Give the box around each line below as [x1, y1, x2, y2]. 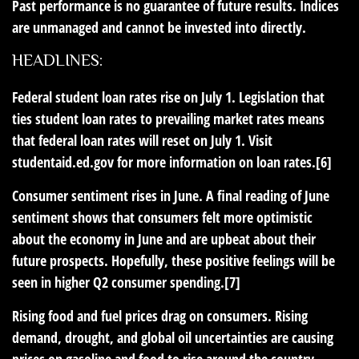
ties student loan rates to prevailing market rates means [12, 108, 325, 128]
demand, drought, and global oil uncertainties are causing [12, 327, 333, 347]
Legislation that [236, 87, 325, 107]
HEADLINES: [12, 50, 103, 70]
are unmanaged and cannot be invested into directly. [12, 17, 306, 37]
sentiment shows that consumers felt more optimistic [12, 207, 313, 227]
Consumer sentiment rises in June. [12, 185, 203, 205]
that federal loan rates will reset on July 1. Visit [12, 130, 272, 150]
